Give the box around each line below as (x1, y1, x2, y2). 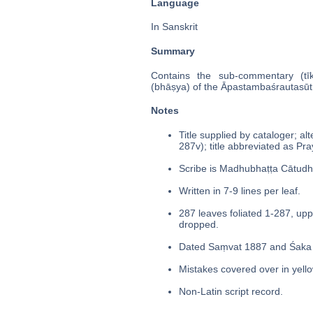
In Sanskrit (150, 21, 198, 33)
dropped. (178, 218, 219, 230)
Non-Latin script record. (178, 285, 283, 297)
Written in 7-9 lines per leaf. (178, 184, 300, 196)
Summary (150, 45, 195, 57)
